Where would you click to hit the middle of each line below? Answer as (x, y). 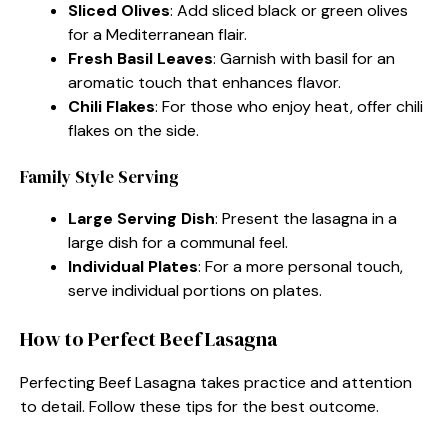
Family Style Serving (99, 176)
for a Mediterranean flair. (157, 34)
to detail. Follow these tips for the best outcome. (199, 406)
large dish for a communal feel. (178, 242)
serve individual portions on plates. (195, 290)
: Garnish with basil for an (304, 58)
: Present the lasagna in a (306, 218)
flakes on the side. (133, 130)
